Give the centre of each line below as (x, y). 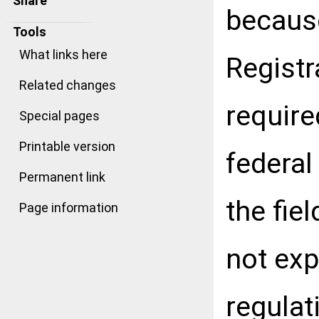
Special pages (59, 116)
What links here (63, 54)
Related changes (68, 85)
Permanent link (62, 177)
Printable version (67, 146)
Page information (69, 208)
